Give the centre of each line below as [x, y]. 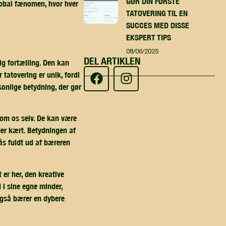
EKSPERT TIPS [148, 37]
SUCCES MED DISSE [157, 25]
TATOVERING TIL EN [157, 13]
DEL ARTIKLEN [112, 61]
